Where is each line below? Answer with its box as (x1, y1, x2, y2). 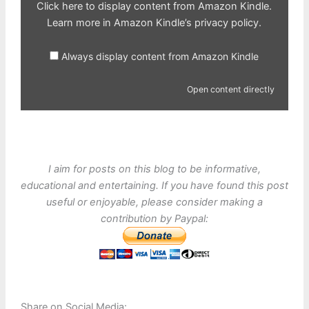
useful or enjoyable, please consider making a (46, 196, 263, 209)
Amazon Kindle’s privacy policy (114, 16, 259, 29)
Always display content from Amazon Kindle (61, 50, 259, 63)
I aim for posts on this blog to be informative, (48, 163, 261, 176)
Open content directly (186, 83, 275, 94)
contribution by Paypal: (101, 212, 208, 226)
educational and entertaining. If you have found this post (21, 179, 288, 192)
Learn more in (47, 16, 114, 29)
